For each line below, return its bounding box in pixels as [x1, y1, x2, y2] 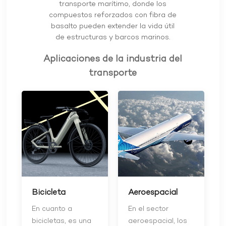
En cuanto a [32, 204, 73, 214]
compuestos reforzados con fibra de [49, 11, 177, 21]
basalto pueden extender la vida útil [51, 22, 175, 32]
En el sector [128, 204, 168, 214]
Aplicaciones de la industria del [43, 52, 183, 66]
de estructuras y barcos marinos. [55, 33, 171, 43]
